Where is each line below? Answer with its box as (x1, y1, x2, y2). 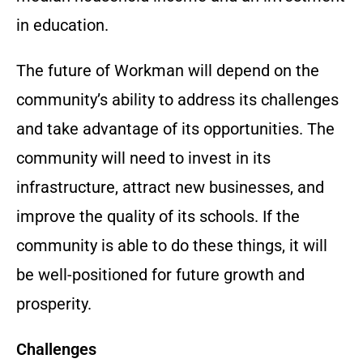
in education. (16, 15, 109, 36)
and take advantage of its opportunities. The (16, 119, 335, 139)
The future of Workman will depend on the (16, 61, 319, 81)
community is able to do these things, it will (16, 236, 327, 256)
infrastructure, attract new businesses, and (16, 177, 324, 198)
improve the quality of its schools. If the (16, 207, 300, 227)
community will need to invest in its (16, 148, 271, 169)
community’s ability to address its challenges (16, 90, 339, 110)
